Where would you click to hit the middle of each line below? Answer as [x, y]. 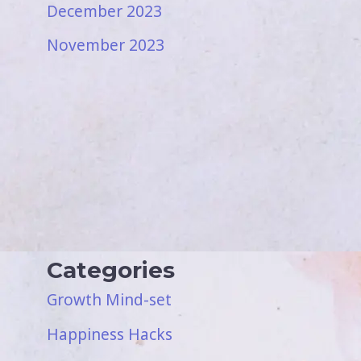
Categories [111, 270]
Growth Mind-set [109, 299]
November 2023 [106, 46]
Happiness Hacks [110, 334]
